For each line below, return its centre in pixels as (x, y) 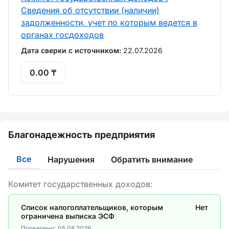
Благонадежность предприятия (82, 135)
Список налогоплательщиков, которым (92, 207)
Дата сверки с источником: (72, 50)
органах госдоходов (62, 35)
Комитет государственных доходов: (81, 184)
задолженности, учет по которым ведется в (109, 22)
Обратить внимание (152, 159)
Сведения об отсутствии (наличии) (90, 10)
